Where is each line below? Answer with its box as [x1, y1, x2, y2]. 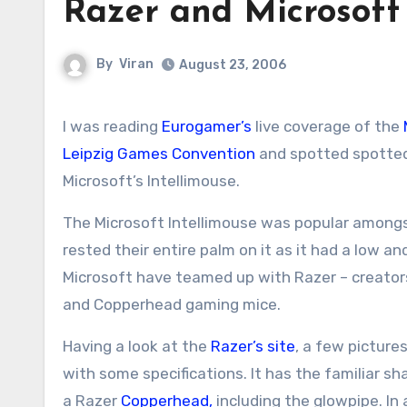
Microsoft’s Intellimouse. [63, 172, 240, 190]
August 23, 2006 [179, 57, 286, 73]
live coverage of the [252, 117, 403, 135]
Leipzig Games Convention [63, 144, 255, 163]
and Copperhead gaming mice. [63, 295, 281, 313]
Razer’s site [211, 337, 295, 355]
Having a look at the [63, 337, 211, 355]
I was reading [63, 117, 162, 135]
